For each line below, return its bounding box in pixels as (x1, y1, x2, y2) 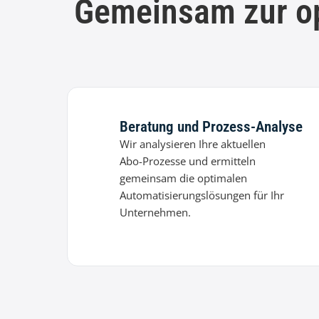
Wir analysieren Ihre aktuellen (119, 137, 266, 152)
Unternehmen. (119, 205, 191, 220)
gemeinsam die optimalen (119, 171, 247, 186)
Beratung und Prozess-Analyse (119, 118, 303, 136)
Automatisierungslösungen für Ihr (119, 188, 284, 203)
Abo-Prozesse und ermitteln (119, 154, 256, 169)
